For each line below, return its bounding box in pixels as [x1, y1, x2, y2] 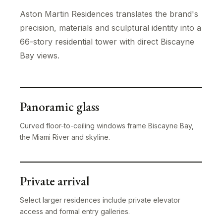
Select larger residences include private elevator [20, 196, 180, 205]
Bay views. [20, 51, 59, 61]
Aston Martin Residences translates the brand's [20, 9, 198, 19]
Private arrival [20, 173, 89, 189]
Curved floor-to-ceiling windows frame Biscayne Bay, [20, 121, 194, 130]
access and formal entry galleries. [20, 207, 130, 216]
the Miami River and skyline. [20, 133, 110, 142]
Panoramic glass [20, 99, 99, 115]
